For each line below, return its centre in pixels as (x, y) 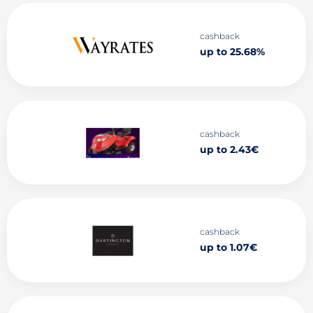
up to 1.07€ (228, 247)
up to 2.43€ (229, 150)
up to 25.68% (232, 52)
